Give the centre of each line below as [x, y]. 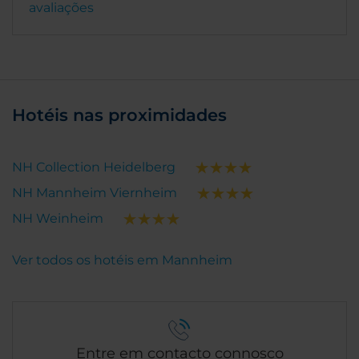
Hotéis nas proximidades [119, 115]
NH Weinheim [58, 219]
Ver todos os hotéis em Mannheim [122, 260]
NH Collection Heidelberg [94, 167]
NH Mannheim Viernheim [95, 193]
